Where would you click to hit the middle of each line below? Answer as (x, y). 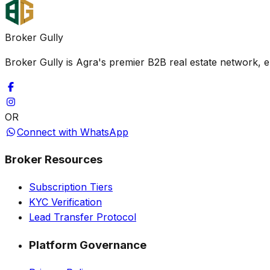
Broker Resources (54, 160)
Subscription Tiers (71, 187)
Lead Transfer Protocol (83, 217)
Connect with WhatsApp (73, 132)
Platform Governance (88, 245)
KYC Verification (65, 202)
